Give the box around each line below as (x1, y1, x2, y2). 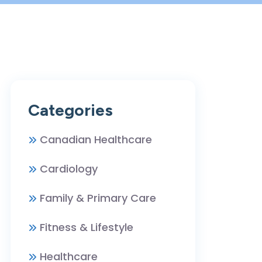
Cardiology (40, 161, 98, 176)
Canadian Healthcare (40, 132, 152, 147)
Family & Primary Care (40, 191, 156, 205)
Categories (28, 100, 113, 120)
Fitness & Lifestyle (40, 220, 133, 235)
